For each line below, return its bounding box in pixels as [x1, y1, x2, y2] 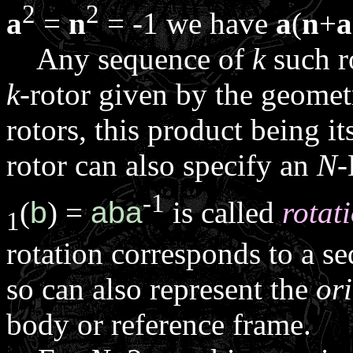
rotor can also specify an [6, 147, 317, 182]
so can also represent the [6, 272, 316, 307]
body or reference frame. [6, 307, 311, 342]
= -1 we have [99, 6, 276, 40]
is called [165, 195, 282, 229]
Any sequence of [6, 41, 252, 76]
